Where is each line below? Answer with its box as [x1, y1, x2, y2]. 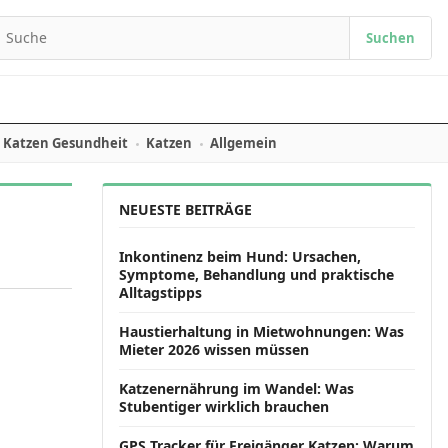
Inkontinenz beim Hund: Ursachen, [119, 247, 361, 266]
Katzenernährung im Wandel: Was [119, 379, 354, 398]
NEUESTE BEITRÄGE [119, 200, 252, 219]
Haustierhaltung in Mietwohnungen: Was [119, 322, 404, 341]
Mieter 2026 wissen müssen [119, 340, 309, 359]
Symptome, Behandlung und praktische [119, 265, 394, 284]
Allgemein [210, 134, 277, 152]
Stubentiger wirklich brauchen [119, 397, 329, 416]
